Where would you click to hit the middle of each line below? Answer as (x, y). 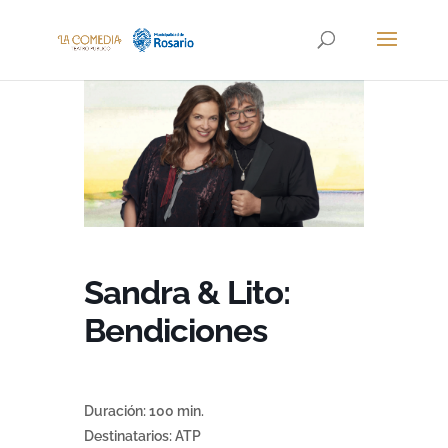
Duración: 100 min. (144, 411)
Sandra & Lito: (187, 293)
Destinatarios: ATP (142, 436)
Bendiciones (175, 331)
